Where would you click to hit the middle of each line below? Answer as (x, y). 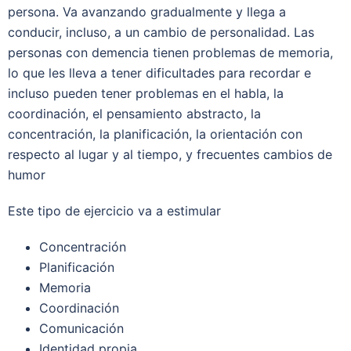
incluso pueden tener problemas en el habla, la (146, 93)
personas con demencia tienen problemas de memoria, (170, 52)
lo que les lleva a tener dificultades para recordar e (159, 73)
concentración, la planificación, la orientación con (155, 134)
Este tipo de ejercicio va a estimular (114, 211)
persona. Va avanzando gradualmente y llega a (147, 12)
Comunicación (81, 328)
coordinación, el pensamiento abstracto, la (134, 114)
